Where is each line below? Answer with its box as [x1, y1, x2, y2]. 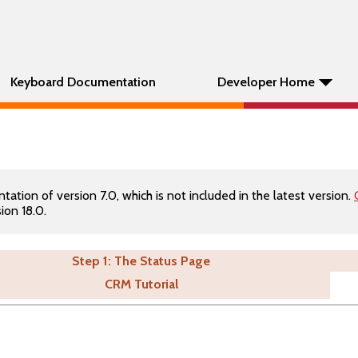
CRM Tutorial [104, 276, 178, 292]
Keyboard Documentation [10, 74, 156, 89]
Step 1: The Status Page [71, 253, 210, 268]
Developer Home [217, 74, 315, 89]
